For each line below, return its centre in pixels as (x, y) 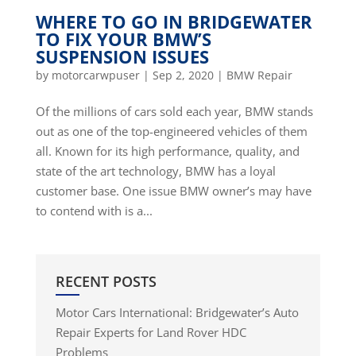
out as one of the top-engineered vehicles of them (171, 132)
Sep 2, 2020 (183, 75)
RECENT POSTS (106, 282)
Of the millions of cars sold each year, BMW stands (174, 112)
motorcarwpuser (95, 75)
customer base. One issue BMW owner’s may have (173, 191)
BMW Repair (259, 75)
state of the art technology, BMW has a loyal (155, 171)
